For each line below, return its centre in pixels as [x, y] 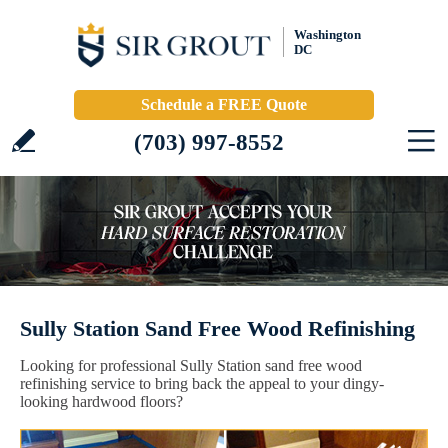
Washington [327, 34]
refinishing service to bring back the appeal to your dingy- [202, 383]
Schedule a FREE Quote [224, 104]
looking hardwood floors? [101, 401]
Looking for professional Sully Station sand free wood [191, 365]
